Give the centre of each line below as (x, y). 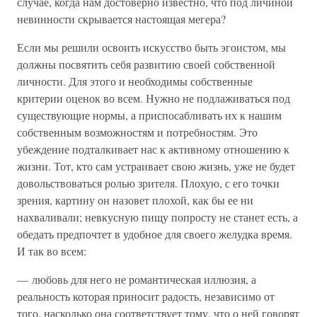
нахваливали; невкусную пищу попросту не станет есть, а (157, 217)
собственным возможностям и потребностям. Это (137, 132)
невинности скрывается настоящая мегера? (121, 19)
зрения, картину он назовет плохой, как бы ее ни (135, 200)
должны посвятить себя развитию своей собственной (146, 64)
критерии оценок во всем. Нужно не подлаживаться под (154, 98)
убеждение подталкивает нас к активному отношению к (153, 149)
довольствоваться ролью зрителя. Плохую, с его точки (148, 183)
